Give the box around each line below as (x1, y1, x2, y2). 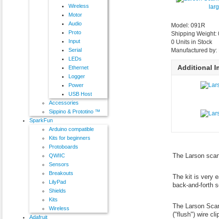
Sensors (49, 161, 69, 167)
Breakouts (49, 170, 73, 176)
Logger (68, 73, 85, 79)
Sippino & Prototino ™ (49, 108, 100, 114)
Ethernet (68, 64, 88, 70)
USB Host (68, 90, 92, 97)
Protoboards (49, 143, 78, 150)
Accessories (49, 99, 79, 106)
